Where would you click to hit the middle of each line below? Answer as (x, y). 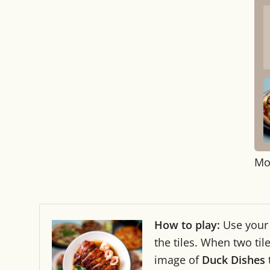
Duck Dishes (234, 260)
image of (178, 260)
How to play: (187, 225)
